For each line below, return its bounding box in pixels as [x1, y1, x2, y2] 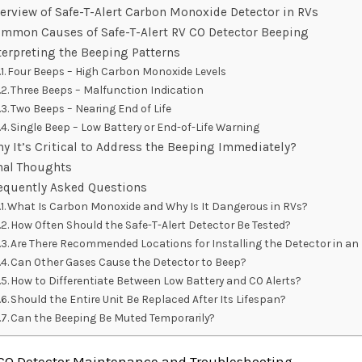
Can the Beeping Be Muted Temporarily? [11, 311, 216, 325]
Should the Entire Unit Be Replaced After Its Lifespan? [11, 293, 287, 306]
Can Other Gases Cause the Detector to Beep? [11, 255, 247, 269]
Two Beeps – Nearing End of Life [11, 102, 172, 116]
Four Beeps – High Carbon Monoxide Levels [7, 65, 227, 78]
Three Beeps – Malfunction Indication [11, 83, 204, 97]
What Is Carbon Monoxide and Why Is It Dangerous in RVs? [7, 200, 309, 213]
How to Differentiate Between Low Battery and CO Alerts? [11, 274, 302, 288]
